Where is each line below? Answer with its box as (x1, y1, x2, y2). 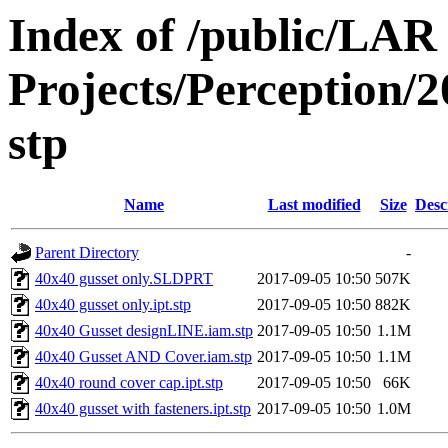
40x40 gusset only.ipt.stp (35, 296, 191, 314)
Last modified (267, 196, 361, 214)
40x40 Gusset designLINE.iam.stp (35, 322, 253, 340)
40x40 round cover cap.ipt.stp (35, 374, 223, 392)
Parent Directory (35, 244, 139, 262)
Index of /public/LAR (8, 9, 437, 61)
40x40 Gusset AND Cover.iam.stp (35, 348, 252, 366)
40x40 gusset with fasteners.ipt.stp (35, 400, 251, 418)
